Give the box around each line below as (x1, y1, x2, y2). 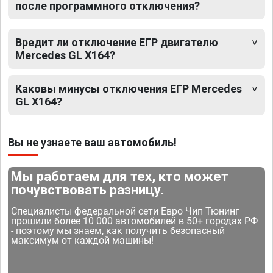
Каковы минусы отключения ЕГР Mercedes (15, 82, 242, 96)
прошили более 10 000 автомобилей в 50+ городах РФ (11, 215, 258, 227)
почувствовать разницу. (11, 182, 165, 198)
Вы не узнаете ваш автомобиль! (8, 136, 177, 149)
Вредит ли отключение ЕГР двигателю (15, 36, 218, 49)
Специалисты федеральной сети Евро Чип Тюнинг (11, 205, 240, 218)
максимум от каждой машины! (11, 235, 154, 247)
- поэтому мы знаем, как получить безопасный (11, 225, 225, 237)
